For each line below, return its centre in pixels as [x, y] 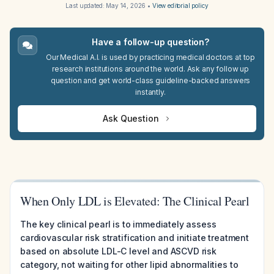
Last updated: [86, 6]
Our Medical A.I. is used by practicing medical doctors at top [150, 57]
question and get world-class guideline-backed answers [150, 80]
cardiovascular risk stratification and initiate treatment [135, 238]
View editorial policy [180, 6]
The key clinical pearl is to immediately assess [118, 224]
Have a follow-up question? [150, 42]
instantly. [150, 92]
